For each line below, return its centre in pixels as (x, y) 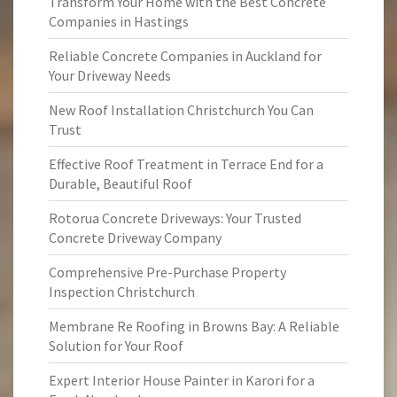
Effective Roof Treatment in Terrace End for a (186, 164)
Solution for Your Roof (116, 346)
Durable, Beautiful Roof (121, 183)
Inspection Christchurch (122, 292)
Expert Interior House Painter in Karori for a (182, 380)
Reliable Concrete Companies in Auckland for (185, 56)
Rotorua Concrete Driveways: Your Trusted (175, 218)
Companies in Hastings (119, 21)
